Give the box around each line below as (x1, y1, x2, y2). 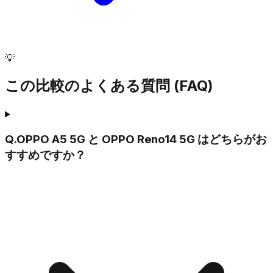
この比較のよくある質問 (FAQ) (5, 77, 213, 94)
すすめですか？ (5, 147, 86, 162)
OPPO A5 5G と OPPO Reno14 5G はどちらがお (16, 132, 267, 146)
